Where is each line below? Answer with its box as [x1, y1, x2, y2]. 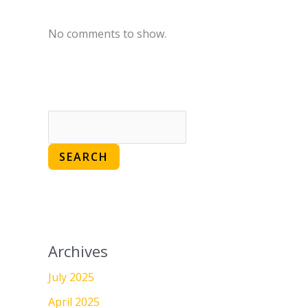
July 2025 [48, 269, 94, 285]
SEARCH [59, 149, 109, 165]
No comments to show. [48, 26, 166, 42]
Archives [48, 241, 108, 262]
